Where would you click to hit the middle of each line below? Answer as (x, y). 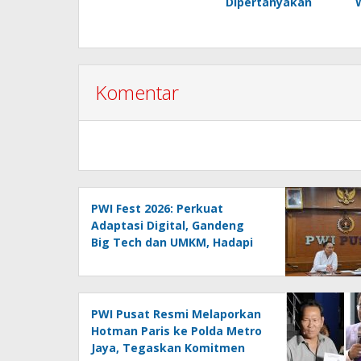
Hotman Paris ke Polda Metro (176, 330)
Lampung (118, 276)
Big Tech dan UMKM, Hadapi (172, 242)
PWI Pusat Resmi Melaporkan (176, 313)
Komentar (137, 92)
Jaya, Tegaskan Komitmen (168, 347)
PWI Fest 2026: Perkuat (157, 208)
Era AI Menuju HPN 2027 (159, 259)
